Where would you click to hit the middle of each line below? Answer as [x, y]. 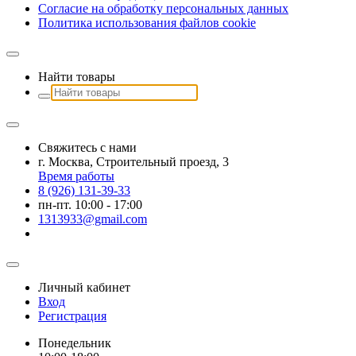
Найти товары [77, 76]
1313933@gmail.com [93, 219]
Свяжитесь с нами [87, 147]
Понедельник [75, 342]
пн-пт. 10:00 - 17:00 [90, 204]
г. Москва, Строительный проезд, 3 [133, 161]
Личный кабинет [84, 287]
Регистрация [72, 315]
